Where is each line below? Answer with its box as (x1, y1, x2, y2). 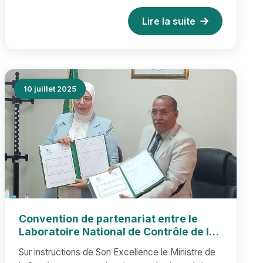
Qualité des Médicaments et (18, 238, 163, 251)
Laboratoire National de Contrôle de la (18, 225, 215, 238)
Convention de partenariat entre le (18, 213, 198, 225)
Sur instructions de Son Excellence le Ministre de (18, 247, 215, 258)
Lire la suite (141, 15, 195, 27)
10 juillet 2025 (23, 85, 76, 93)
